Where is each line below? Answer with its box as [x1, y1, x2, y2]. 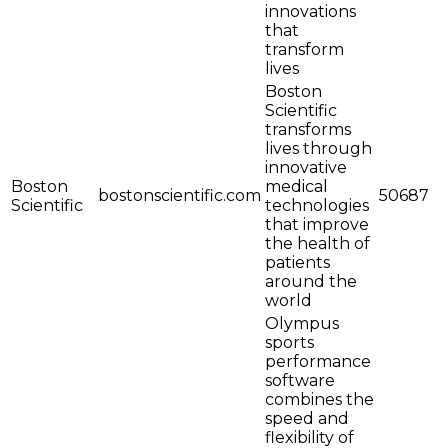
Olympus [265, 314, 339, 334]
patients [265, 253, 330, 273]
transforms [265, 120, 351, 140]
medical [265, 177, 328, 197]
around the [265, 272, 357, 292]
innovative [265, 158, 347, 178]
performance [265, 352, 371, 372]
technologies [265, 196, 369, 216]
